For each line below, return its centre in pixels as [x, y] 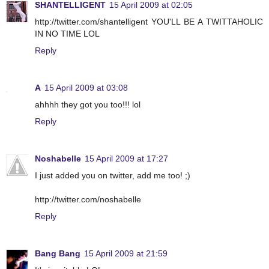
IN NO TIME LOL [67, 34]
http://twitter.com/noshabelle [88, 200]
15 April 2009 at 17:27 [126, 159]
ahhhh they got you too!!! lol [88, 105]
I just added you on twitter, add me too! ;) [113, 176]
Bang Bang [58, 254]
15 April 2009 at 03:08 [86, 88]
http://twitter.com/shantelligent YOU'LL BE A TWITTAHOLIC [149, 22]
